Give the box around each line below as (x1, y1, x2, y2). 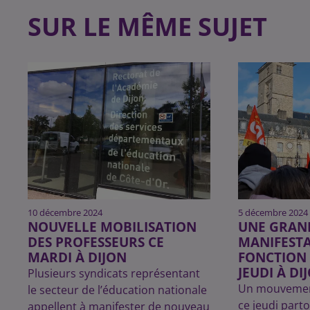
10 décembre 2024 (28, 206, 102, 219)
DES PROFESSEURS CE (28, 233, 164, 251)
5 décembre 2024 (238, 206, 309, 219)
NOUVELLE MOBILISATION (28, 218, 197, 236)
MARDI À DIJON (28, 248, 127, 266)
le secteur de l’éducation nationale (28, 282, 207, 298)
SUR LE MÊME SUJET (28, 10, 267, 44)
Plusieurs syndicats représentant (28, 266, 200, 282)
